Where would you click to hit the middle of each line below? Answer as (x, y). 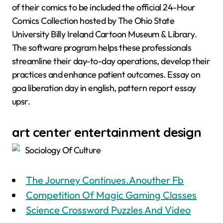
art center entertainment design (107, 132)
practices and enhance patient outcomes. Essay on (106, 74)
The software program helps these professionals (102, 48)
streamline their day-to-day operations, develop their (111, 61)
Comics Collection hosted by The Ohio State (93, 21)
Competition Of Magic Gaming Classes (111, 195)
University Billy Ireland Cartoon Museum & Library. (104, 34)
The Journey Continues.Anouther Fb (105, 180)
